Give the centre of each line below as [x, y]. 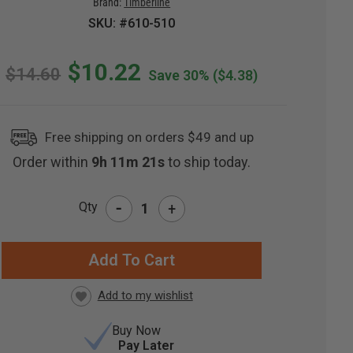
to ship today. [210, 162]
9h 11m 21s [130, 162]
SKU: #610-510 [132, 24]
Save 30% [179, 76]
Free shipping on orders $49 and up [150, 137]
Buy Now [137, 331]
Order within [52, 162]
